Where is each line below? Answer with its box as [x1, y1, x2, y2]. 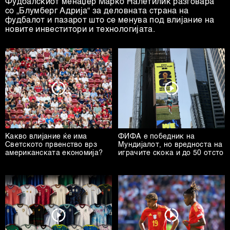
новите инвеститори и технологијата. [5, 25, 155, 34]
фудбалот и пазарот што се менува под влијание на [5, 16, 215, 25]
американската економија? [5, 149, 103, 157]
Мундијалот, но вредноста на [118, 141, 223, 148]
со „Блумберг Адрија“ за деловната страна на [5, 7, 189, 15]
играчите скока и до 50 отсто [118, 149, 224, 157]
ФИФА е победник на [118, 132, 195, 140]
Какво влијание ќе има [5, 132, 87, 140]
